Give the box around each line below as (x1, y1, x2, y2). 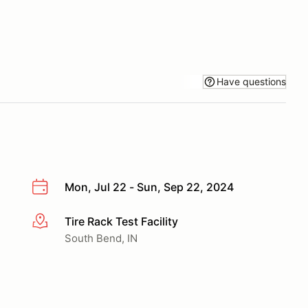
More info (31, 214, 81, 229)
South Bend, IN (65, 231, 137, 245)
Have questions (217, 75, 286, 87)
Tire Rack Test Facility (65, 214, 178, 228)
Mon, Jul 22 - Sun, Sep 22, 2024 (65, 180, 234, 194)
